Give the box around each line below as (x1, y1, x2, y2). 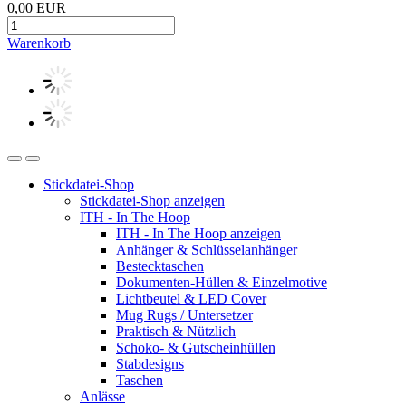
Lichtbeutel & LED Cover (116, 291, 266, 307)
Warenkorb (7, 35, 71, 52)
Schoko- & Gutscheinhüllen (116, 340, 275, 356)
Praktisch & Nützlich (116, 324, 236, 340)
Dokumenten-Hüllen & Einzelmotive (116, 275, 327, 291)
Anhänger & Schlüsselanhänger (116, 242, 297, 258)
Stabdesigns (116, 356, 184, 372)
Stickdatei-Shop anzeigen (80, 193, 225, 209)
